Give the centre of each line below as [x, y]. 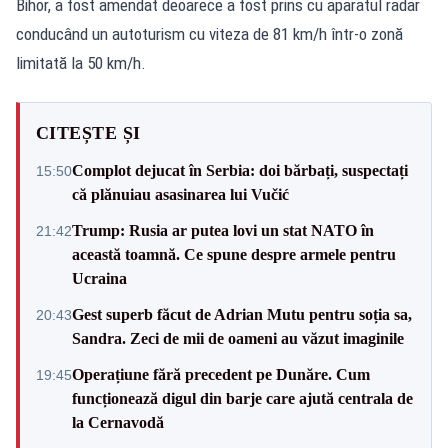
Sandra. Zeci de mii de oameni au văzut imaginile [238, 338]
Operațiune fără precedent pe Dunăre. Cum [221, 374]
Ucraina [99, 278]
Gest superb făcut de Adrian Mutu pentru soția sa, [242, 314]
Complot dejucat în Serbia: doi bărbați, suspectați [240, 170]
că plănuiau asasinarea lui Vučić [180, 194]
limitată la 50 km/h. [83, 62]
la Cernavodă [118, 422]
